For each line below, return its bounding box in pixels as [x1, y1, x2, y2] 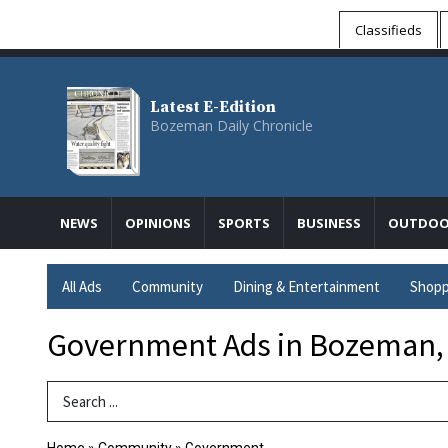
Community [132, 277, 203, 296]
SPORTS [218, 214, 270, 232]
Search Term [47, 391, 133, 411]
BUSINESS [297, 214, 361, 232]
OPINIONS [125, 214, 191, 232]
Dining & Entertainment [233, 277, 380, 296]
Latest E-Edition [150, 97, 276, 117]
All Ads [62, 277, 102, 296]
